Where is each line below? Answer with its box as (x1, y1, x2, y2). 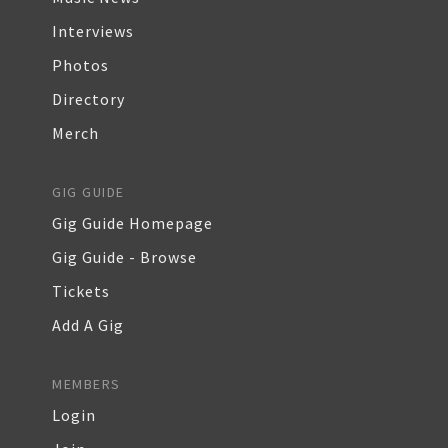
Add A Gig (52, 315, 124, 335)
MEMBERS (52, 375, 121, 393)
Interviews (52, 21, 134, 41)
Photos (52, 55, 109, 75)
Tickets (52, 281, 110, 301)
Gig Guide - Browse (52, 247, 197, 267)
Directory (52, 89, 125, 109)
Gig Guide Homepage (52, 213, 213, 233)
